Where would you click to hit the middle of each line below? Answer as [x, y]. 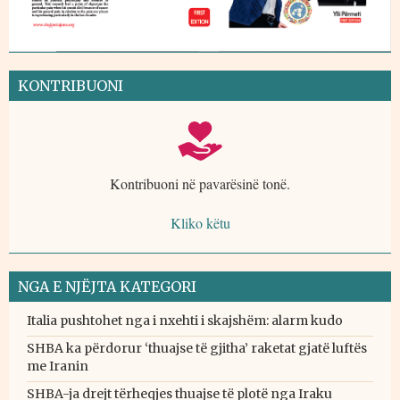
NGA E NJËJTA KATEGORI [107, 287]
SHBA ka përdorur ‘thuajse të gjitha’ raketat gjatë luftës [197, 349]
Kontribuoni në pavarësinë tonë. [200, 184]
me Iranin [58, 367]
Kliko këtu [200, 223]
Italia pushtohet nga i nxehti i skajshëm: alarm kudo [185, 321]
